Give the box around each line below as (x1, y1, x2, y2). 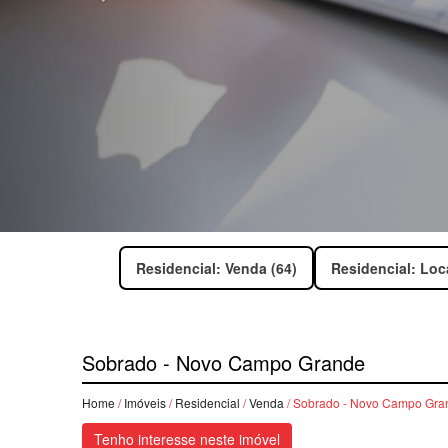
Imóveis (124, 393, 166, 411)
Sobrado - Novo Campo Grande (82, 347, 365, 377)
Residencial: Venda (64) (135, 257, 297, 278)
